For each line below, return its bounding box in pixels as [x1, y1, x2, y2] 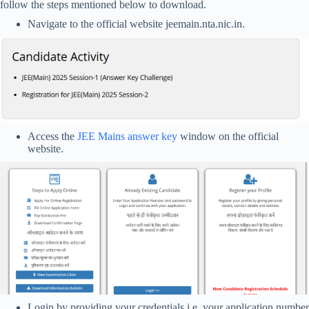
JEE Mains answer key [77, 130, 177, 143]
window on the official [177, 130, 279, 143]
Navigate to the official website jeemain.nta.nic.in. [28, 18, 245, 30]
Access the [28, 130, 77, 143]
